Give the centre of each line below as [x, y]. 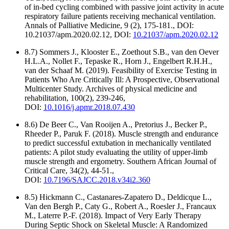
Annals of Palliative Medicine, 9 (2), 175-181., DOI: [109, 26]
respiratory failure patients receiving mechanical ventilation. [120, 16]
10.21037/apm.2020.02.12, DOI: [79, 35]
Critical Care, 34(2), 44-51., [69, 171]
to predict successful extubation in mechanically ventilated [118, 143]
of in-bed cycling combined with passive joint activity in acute [124, 7]
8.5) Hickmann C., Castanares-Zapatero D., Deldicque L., [118, 197]
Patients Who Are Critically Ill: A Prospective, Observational [122, 80]
